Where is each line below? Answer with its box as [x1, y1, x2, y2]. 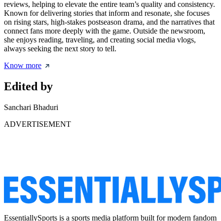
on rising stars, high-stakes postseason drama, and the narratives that [4, 18, 215, 27]
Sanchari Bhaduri [4, 103, 58, 111]
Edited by [4, 80, 53, 93]
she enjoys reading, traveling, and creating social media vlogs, [4, 36, 196, 44]
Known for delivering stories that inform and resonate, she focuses [4, 9, 210, 18]
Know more [4, 61, 41, 70]
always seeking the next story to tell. [4, 44, 116, 53]
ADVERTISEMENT [4, 120, 71, 128]
